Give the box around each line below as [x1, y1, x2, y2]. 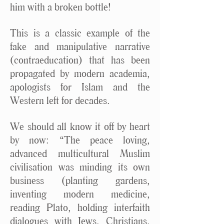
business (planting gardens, [10, 174, 150, 186]
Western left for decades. [10, 94, 110, 106]
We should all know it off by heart [10, 120, 150, 132]
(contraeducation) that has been [10, 53, 150, 66]
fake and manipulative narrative [10, 40, 150, 52]
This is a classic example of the [10, 26, 150, 39]
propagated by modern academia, [10, 67, 150, 79]
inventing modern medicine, [10, 187, 150, 200]
